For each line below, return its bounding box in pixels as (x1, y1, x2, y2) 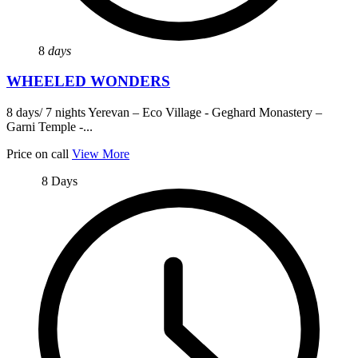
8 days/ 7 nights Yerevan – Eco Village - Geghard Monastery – (6, 105, 322, 119)
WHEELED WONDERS (6, 73, 170, 90)
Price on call (6, 146, 69, 161)
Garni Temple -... (6, 119, 93, 133)
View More (72, 146, 129, 161)
